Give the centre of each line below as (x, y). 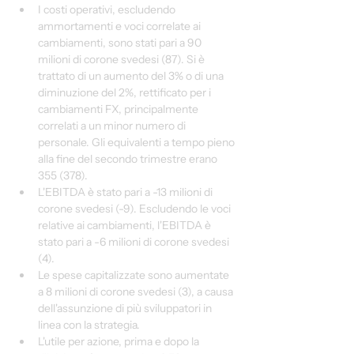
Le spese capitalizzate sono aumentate (135, 275)
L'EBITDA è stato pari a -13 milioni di (126, 192)
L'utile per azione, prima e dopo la (120, 341)
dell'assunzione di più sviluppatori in (126, 308)
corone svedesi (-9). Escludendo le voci (136, 209)
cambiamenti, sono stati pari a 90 (121, 43)
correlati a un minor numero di (113, 126)
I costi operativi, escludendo (108, 9)
